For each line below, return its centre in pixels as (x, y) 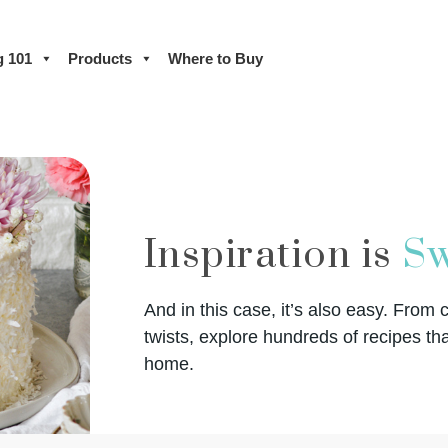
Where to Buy (216, 58)
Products (99, 58)
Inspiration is (273, 255)
